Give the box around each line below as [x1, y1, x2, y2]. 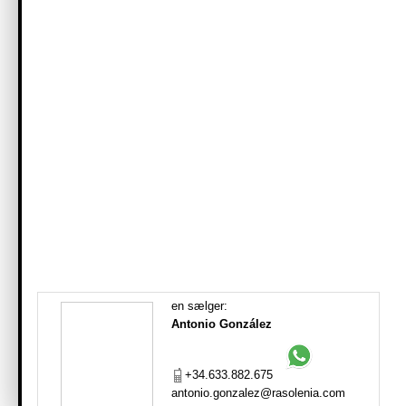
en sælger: [171, 299, 227, 313]
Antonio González [171, 317, 272, 331]
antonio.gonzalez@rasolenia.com [171, 386, 345, 400]
